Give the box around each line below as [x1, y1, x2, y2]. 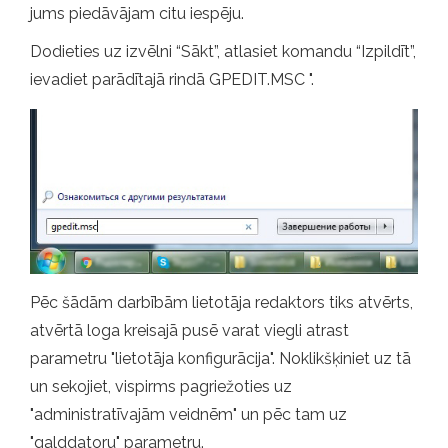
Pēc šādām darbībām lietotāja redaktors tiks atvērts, [30, 292, 413, 312]
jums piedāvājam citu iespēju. [30, 3, 244, 23]
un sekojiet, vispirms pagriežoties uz [30, 376, 292, 396]
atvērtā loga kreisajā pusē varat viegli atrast [30, 320, 349, 340]
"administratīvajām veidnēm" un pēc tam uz [30, 404, 347, 424]
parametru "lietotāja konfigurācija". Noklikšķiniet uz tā [30, 348, 411, 368]
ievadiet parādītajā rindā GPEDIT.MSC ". [30, 69, 314, 89]
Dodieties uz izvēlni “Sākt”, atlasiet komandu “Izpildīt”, [30, 41, 416, 61]
